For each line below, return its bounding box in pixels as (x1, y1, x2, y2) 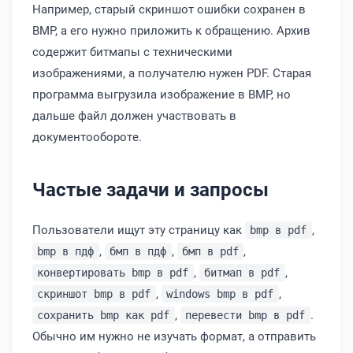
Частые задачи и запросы (32, 176, 269, 202)
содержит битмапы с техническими (32, 43, 232, 59)
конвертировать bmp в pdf (37, 266, 189, 279)
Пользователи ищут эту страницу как (32, 221, 245, 237)
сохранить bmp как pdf (37, 309, 170, 321)
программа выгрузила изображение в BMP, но (32, 86, 291, 102)
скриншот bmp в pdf (37, 288, 151, 300)
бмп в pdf (181, 245, 239, 258)
